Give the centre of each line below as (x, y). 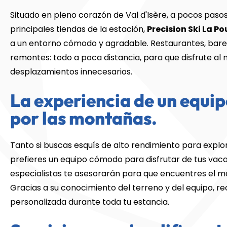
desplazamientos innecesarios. (71, 72)
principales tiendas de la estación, (79, 29)
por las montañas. (84, 118)
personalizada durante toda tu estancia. (90, 202)
